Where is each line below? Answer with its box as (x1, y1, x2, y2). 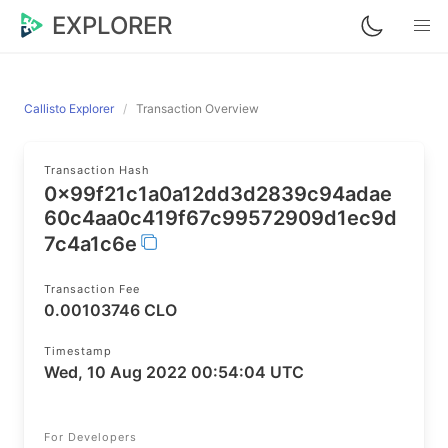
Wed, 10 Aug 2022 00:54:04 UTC (44, 362, 304, 382)
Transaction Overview (136, 101, 259, 116)
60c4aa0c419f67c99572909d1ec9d (44, 206, 397, 230)
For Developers (44, 430, 137, 444)
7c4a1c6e (44, 232, 137, 256)
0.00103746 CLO (44, 300, 177, 320)
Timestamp (44, 344, 112, 358)
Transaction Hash (44, 163, 150, 177)
